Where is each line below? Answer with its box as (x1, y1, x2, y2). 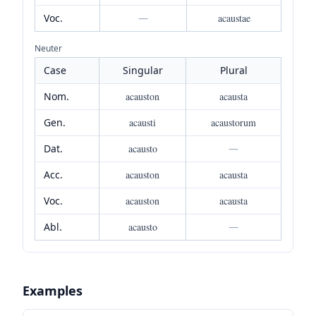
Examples (23, 281, 83, 299)
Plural (219, 63, 248, 77)
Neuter (35, 42, 62, 54)
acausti (129, 115, 156, 129)
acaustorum (211, 115, 256, 129)
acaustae (217, 11, 250, 25)
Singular (122, 63, 163, 77)
